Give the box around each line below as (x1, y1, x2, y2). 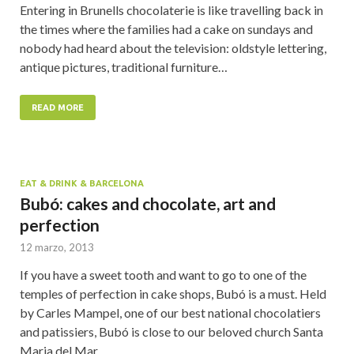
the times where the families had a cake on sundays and (20, 21, 313, 37)
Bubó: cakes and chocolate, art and (20, 194, 276, 214)
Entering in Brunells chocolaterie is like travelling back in (20, 2, 323, 18)
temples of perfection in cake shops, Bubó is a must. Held (20, 286, 326, 302)
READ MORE (32, 103, 84, 113)
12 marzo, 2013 (20, 241, 94, 254)
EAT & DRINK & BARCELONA (20, 179, 144, 189)
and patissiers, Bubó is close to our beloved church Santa (20, 324, 323, 340)
